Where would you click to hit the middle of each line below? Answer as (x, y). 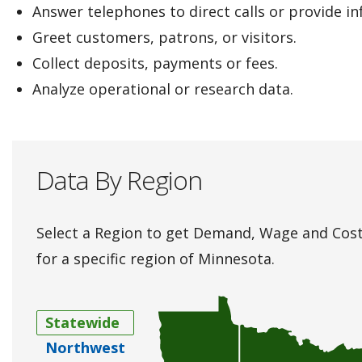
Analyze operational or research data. (163, 88)
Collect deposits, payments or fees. (155, 63)
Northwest (85, 347)
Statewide (82, 322)
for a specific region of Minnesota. (156, 258)
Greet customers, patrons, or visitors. (164, 37)
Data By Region (119, 179)
